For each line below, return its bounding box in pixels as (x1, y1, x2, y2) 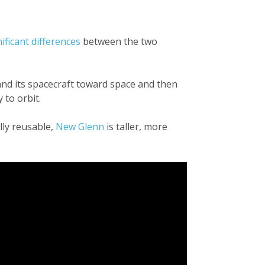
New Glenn (56, 119, 104, 133)
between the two (80, 34, 157, 48)
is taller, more (104, 119, 167, 133)
